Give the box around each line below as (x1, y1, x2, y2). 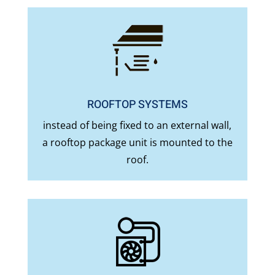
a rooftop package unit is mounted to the (42, 136, 233, 150)
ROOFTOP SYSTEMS (87, 96, 188, 114)
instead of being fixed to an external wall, (43, 118, 232, 133)
